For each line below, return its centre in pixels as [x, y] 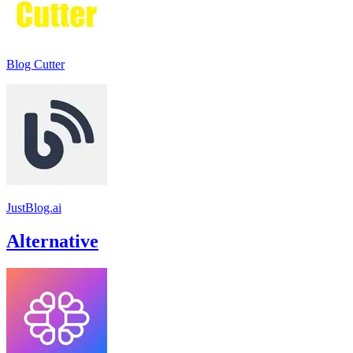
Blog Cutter [35, 64]
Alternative [52, 241]
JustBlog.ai [34, 207]
